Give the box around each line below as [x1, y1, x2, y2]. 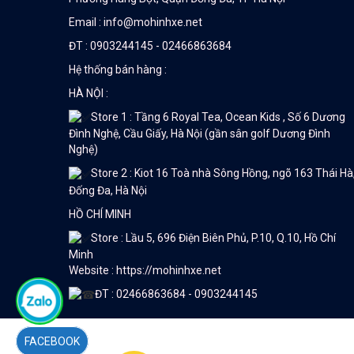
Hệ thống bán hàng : [69, 63, 167, 76]
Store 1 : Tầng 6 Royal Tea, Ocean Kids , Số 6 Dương [91, 111, 345, 123]
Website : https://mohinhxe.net [69, 263, 221, 277]
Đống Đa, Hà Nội [69, 183, 147, 197]
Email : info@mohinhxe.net [69, 16, 202, 28]
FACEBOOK [24, 335, 80, 348]
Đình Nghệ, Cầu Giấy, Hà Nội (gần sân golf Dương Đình [69, 127, 330, 141]
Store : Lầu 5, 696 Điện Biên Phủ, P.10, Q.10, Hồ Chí [91, 231, 336, 244]
